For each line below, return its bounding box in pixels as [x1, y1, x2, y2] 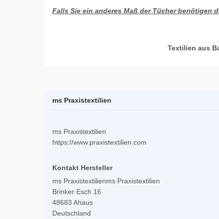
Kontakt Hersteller [52, 164, 112, 172]
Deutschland [52, 209, 91, 218]
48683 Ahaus [52, 198, 93, 207]
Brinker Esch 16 [52, 188, 101, 196]
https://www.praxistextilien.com [52, 138, 147, 147]
